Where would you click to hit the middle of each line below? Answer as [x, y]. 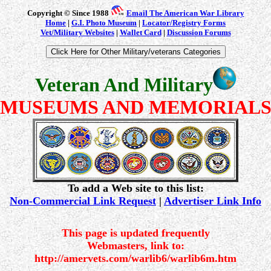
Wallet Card [140, 32]
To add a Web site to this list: [135, 188]
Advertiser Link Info [213, 201]
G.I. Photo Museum [104, 23]
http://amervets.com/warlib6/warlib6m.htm [135, 258]
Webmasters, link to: [135, 246]
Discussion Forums [199, 32]
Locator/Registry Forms [184, 23]
